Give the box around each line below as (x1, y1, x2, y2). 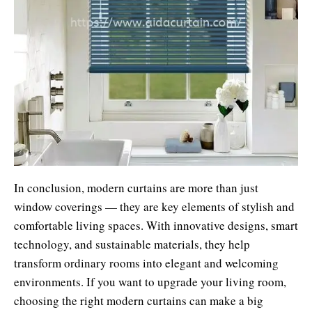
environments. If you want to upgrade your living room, (14, 273, 286, 290)
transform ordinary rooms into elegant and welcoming (14, 254, 279, 271)
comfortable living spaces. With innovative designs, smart (14, 217, 298, 233)
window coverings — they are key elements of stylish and (14, 198, 295, 214)
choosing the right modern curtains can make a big (14, 292, 263, 309)
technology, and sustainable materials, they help (14, 235, 250, 252)
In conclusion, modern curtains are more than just (14, 179, 258, 196)
